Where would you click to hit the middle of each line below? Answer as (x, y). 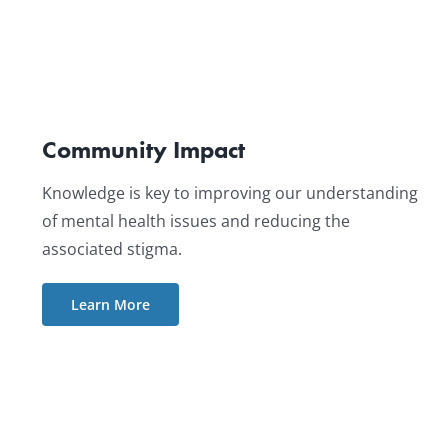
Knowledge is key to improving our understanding (229, 193)
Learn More (110, 305)
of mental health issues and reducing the (195, 221)
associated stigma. (111, 249)
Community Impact (143, 150)
